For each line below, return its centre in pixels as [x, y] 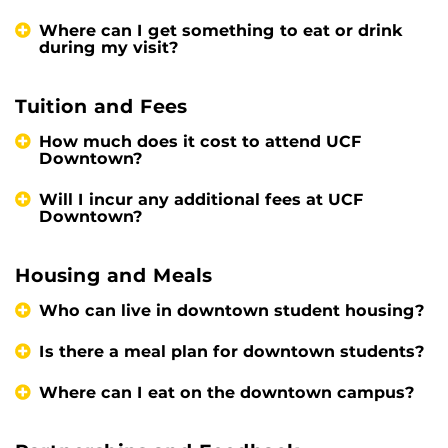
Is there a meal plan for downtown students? [232, 352]
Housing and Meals [113, 275]
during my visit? [109, 48]
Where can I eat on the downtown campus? [227, 393]
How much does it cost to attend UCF [200, 142]
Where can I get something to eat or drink [221, 31]
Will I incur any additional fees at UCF [201, 200]
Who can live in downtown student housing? [232, 311]
